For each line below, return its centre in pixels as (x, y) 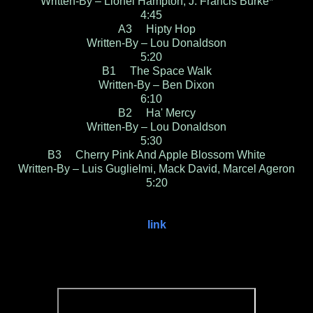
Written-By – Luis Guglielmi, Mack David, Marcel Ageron (156, 168)
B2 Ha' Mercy (156, 112)
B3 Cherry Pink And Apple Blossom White (156, 154)
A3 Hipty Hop (156, 29)
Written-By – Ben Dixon (156, 85)
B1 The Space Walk (156, 71)
